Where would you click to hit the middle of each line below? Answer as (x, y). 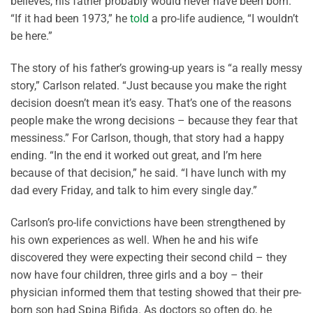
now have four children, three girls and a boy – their (137, 275)
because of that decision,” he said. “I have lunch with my (148, 173)
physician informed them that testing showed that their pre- (156, 293)
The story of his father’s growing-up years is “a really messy (156, 68)
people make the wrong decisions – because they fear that (154, 121)
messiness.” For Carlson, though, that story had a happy (147, 138)
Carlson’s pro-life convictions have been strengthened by (148, 223)
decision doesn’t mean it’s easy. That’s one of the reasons (151, 103)
